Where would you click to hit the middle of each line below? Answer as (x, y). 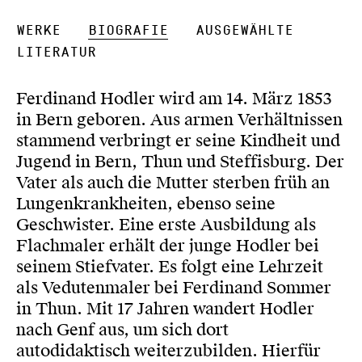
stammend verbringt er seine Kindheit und (178, 141)
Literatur (56, 52)
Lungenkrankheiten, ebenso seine (146, 204)
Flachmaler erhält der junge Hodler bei (168, 246)
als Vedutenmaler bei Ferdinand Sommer (174, 288)
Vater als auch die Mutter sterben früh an (173, 183)
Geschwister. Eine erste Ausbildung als (166, 225)
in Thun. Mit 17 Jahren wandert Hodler (165, 309)
